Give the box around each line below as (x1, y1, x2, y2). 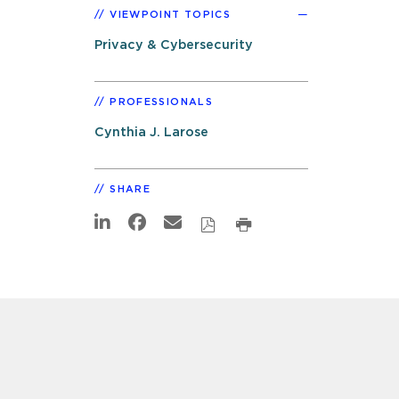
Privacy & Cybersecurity (94, 37, 253, 52)
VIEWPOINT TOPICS (110, 9, 232, 20)
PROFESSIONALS (110, 96, 213, 107)
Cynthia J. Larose (94, 125, 208, 139)
